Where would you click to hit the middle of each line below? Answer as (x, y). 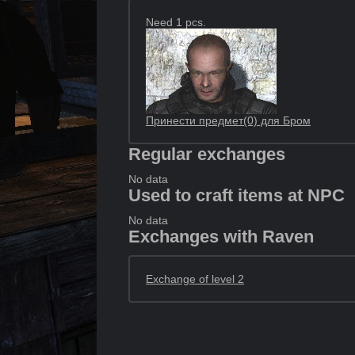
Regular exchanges (207, 154)
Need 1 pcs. (176, 22)
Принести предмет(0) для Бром (228, 120)
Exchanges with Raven (221, 237)
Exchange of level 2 (195, 279)
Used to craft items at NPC (237, 195)
